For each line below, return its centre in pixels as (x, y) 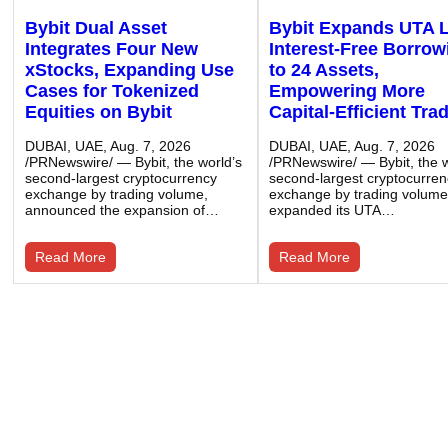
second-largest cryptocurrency (120, 178)
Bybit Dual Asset (95, 28)
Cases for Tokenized (111, 91)
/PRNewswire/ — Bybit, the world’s (133, 162)
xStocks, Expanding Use (129, 70)
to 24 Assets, (324, 70)
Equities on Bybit (98, 112)
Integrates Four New (111, 49)
